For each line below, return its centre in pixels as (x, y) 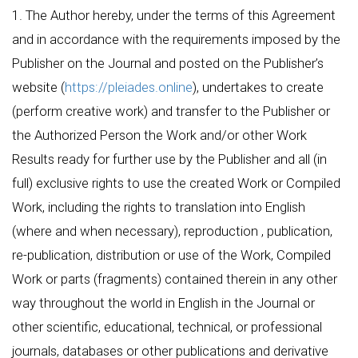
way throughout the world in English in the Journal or (163, 303)
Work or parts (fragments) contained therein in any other (175, 279)
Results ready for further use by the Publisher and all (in (169, 159)
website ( (38, 87)
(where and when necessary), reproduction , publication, (172, 231)
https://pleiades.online (129, 87)
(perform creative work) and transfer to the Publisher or (171, 111)
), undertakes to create (258, 87)
